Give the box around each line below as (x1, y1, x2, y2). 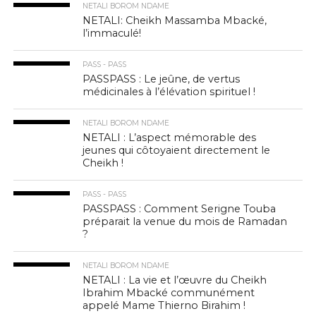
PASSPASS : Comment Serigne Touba (83, 202, 276, 215)
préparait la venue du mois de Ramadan (83, 215, 288, 228)
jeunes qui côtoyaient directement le (83, 144, 271, 157)
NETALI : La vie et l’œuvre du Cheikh (83, 274, 267, 286)
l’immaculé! (83, 27, 142, 39)
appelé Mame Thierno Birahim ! (83, 299, 246, 312)
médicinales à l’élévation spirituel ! (83, 85, 256, 98)
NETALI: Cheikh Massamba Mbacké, (83, 14, 267, 27)
